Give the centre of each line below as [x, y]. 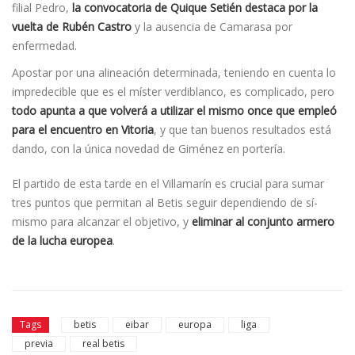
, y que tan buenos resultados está [242, 129]
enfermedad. [44, 45]
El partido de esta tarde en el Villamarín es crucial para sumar [168, 183]
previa [39, 344]
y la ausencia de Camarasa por [212, 26]
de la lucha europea [62, 240]
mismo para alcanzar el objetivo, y [102, 221]
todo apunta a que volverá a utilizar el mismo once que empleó [174, 110]
